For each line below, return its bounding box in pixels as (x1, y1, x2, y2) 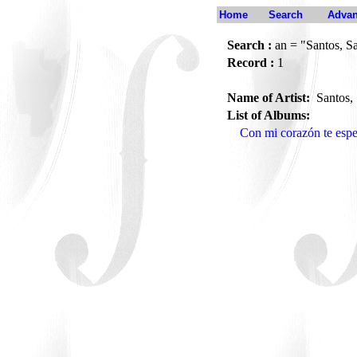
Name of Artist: (227, 91, 313, 104)
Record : (227, 56, 274, 69)
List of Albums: (227, 108, 310, 122)
